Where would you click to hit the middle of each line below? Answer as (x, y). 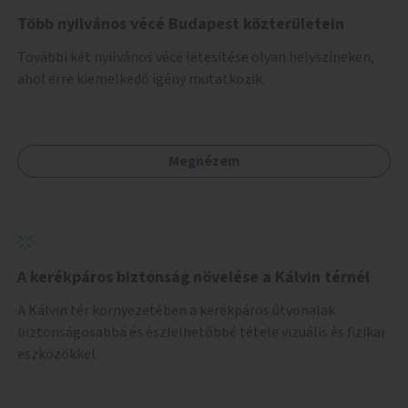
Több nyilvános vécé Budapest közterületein (181, 24)
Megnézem (204, 161)
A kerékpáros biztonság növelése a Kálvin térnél (194, 277)
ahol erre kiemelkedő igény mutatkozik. (141, 79)
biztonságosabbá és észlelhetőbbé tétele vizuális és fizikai (201, 332)
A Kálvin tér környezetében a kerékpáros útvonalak (176, 310)
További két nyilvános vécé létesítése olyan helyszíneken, (196, 57)
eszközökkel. (58, 354)
